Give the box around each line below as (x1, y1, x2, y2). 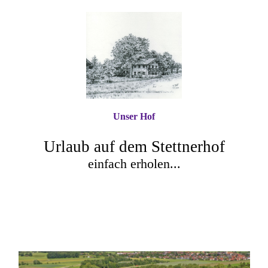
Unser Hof (113, 111, 155, 121)
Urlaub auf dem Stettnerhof (43, 138, 225, 156)
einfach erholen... (87, 156, 181, 171)
